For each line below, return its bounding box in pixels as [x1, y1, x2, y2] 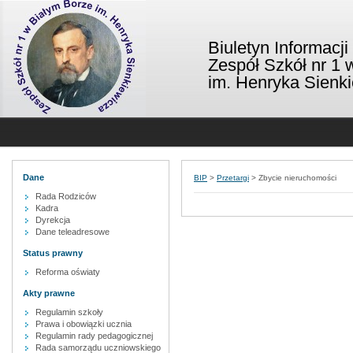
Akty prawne [23, 288, 75, 298]
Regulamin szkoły [35, 307, 103, 317]
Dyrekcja [35, 215, 70, 225]
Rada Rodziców [35, 191, 96, 201]
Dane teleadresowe [35, 227, 110, 236]
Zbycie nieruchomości [258, 173, 336, 182]
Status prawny [23, 248, 83, 258]
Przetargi [217, 173, 249, 182]
